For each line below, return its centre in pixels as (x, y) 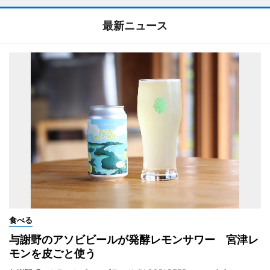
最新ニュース (135, 25)
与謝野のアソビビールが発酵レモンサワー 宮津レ (134, 239)
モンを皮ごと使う (52, 253)
